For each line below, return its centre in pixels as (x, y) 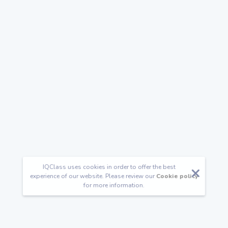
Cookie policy (177, 176)
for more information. (114, 185)
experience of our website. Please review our (93, 176)
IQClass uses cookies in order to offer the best (109, 167)
